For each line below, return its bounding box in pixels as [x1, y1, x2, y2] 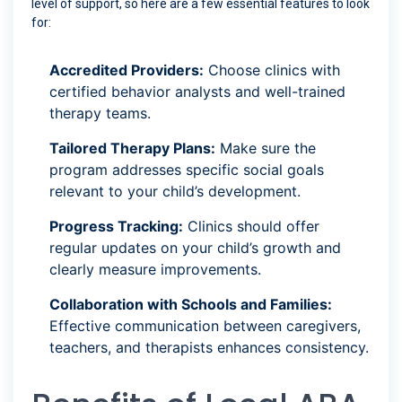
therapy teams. [49, 104, 151, 123]
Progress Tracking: [49, 217, 183, 236]
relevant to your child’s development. [49, 182, 301, 201]
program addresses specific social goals [49, 161, 324, 179]
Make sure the [215, 139, 316, 158]
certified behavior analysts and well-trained [49, 83, 345, 101]
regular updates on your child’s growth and [49, 239, 341, 258]
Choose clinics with [204, 61, 340, 80]
